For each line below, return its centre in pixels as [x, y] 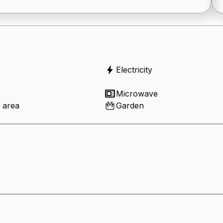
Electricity [134, 69]
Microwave [137, 93]
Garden [130, 105]
